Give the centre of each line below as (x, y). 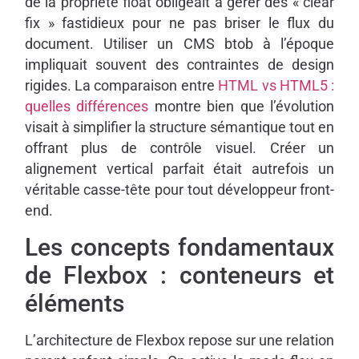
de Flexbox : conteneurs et (179, 275)
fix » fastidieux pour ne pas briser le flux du (179, 24)
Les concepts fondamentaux (179, 247)
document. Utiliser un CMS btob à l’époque (179, 44)
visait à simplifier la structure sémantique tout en (179, 128)
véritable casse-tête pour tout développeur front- (179, 190)
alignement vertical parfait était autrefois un (179, 169)
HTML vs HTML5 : (276, 86)
